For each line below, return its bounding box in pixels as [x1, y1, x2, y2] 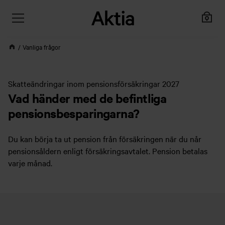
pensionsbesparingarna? [8, 105, 140, 121]
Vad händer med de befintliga [8, 90, 167, 106]
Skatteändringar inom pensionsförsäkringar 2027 [8, 78, 179, 89]
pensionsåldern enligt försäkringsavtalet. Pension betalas [8, 145, 207, 156]
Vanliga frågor [23, 42, 61, 51]
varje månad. [8, 157, 54, 168]
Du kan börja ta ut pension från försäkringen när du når [8, 133, 201, 144]
